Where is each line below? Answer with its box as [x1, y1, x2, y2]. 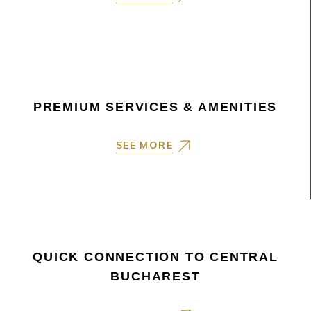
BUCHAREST [110, 269, 201, 284]
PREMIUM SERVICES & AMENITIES [33, 100, 278, 115]
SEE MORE [115, 138, 174, 151]
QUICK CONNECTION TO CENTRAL [33, 250, 278, 264]
